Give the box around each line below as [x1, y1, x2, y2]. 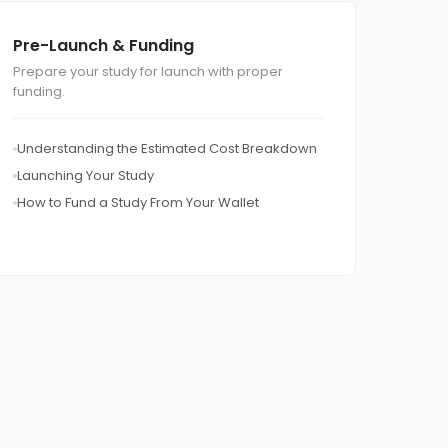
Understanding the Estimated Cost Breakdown [17, 139, 317, 158]
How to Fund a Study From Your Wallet [17, 193, 259, 212]
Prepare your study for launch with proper [13, 62, 283, 81]
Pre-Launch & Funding [13, 34, 194, 57]
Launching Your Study [17, 166, 154, 185]
